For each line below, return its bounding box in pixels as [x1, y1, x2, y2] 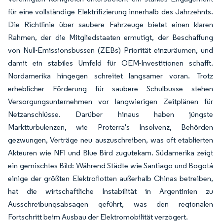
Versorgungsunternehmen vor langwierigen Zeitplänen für [8, 97, 213, 107]
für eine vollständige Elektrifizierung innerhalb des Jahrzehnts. [8, 7, 213, 17]
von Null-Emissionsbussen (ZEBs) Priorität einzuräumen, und [8, 45, 213, 55]
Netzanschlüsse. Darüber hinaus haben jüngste [8, 110, 213, 119]
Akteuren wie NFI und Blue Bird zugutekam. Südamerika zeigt [8, 148, 213, 158]
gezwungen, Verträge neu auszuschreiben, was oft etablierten [8, 135, 213, 145]
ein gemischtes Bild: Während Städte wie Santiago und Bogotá [8, 161, 213, 171]
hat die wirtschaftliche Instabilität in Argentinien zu [8, 186, 213, 196]
